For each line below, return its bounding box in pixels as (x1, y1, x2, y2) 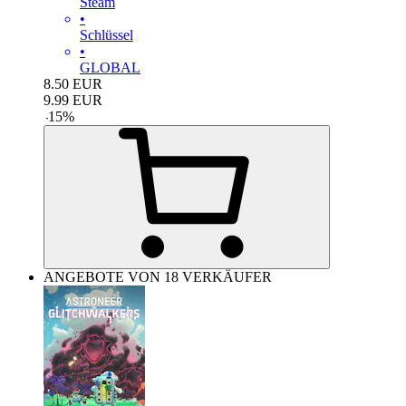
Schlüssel (80, 26, 133, 43)
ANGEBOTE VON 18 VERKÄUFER (43, 268, 272, 285)
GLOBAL (80, 59, 140, 75)
